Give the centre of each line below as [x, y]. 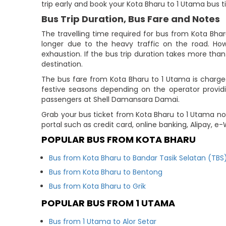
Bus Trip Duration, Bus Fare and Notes [131, 19]
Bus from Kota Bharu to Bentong [106, 172]
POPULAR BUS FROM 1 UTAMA [108, 203]
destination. [62, 64]
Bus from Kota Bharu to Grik [98, 186]
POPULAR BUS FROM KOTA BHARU [119, 139]
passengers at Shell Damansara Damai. [111, 99]
